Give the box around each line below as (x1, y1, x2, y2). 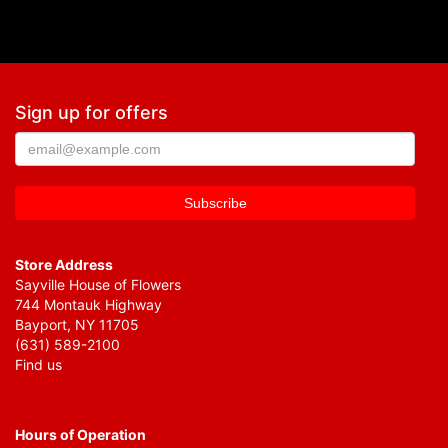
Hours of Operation (15, 426, 146, 443)
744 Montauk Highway (15, 296, 162, 313)
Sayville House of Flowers (15, 276, 181, 293)
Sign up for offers (15, 102, 168, 123)
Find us (15, 356, 62, 373)
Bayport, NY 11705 (15, 316, 139, 333)
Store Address (15, 256, 113, 273)
